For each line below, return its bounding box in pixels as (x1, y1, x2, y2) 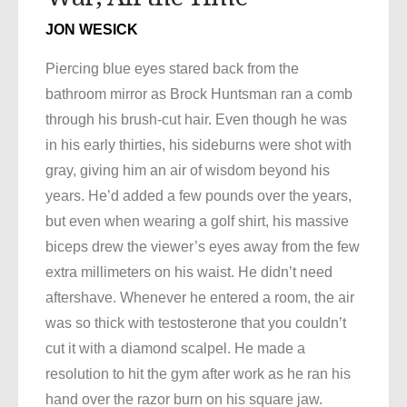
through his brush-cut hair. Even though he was (45, 112, 347, 128)
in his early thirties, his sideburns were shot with (45, 137, 352, 154)
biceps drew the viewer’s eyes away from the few (45, 239, 360, 255)
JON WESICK (45, 22, 138, 38)
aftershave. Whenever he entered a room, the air (45, 290, 354, 306)
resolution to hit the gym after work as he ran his (45, 366, 351, 382)
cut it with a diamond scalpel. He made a (45, 341, 305, 357)
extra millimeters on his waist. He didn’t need (45, 264, 333, 281)
